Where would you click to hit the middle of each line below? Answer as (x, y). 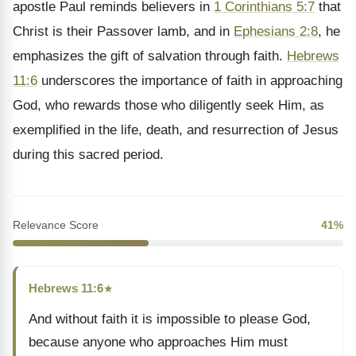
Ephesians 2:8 (276, 31)
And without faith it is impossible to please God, (170, 319)
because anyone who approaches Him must (158, 342)
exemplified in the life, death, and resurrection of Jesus (176, 130)
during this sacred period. (88, 155)
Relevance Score (56, 225)
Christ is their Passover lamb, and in (123, 31)
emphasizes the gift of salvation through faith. (150, 56)
